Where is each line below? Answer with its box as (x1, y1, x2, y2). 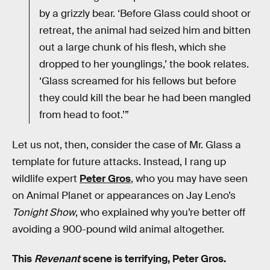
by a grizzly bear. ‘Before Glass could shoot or (39, 7, 251, 20)
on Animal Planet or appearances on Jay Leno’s (12, 189, 236, 202)
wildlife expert (12, 172, 80, 185)
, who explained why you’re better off (75, 206, 245, 219)
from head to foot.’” (39, 108, 129, 122)
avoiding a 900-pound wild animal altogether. (12, 222, 224, 236)
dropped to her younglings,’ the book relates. (39, 58, 249, 71)
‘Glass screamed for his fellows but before (39, 75, 236, 88)
